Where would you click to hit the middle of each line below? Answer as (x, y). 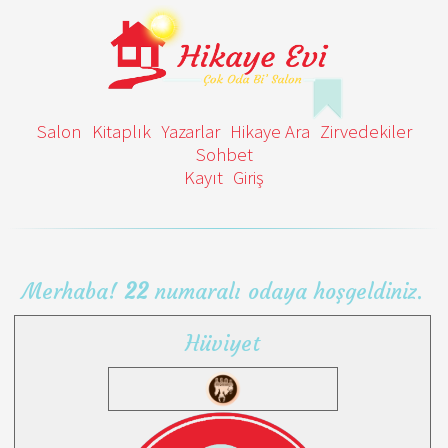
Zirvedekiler (365, 131)
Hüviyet (222, 343)
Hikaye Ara (269, 131)
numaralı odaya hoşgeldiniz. (285, 291)
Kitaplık (121, 131)
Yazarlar (190, 131)
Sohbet (224, 154)
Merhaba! (73, 291)
